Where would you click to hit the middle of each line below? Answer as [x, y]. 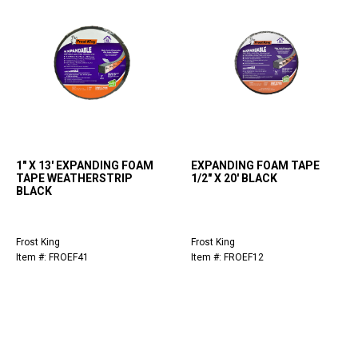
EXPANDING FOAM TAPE [255, 166]
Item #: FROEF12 [227, 258]
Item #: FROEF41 [52, 258]
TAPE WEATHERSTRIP [74, 179]
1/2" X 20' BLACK [234, 179]
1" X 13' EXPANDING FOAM [85, 166]
